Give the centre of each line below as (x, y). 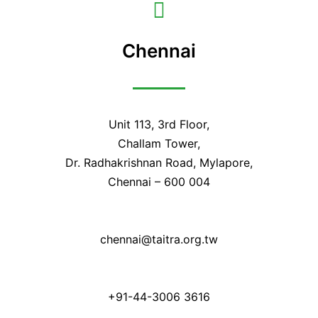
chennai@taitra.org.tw (159, 239)
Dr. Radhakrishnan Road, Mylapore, (159, 162)
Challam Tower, (159, 143)
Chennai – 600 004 (159, 181)
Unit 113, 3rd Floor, (159, 124)
